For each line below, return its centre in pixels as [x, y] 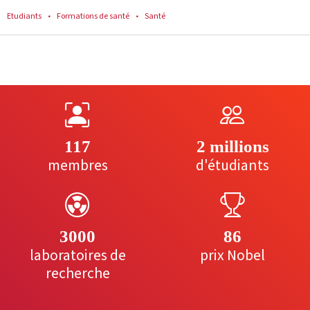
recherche [77, 274]
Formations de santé [93, 16]
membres [77, 166]
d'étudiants [232, 166]
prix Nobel [232, 256]
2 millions [232, 147]
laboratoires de [77, 256]
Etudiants [24, 16]
